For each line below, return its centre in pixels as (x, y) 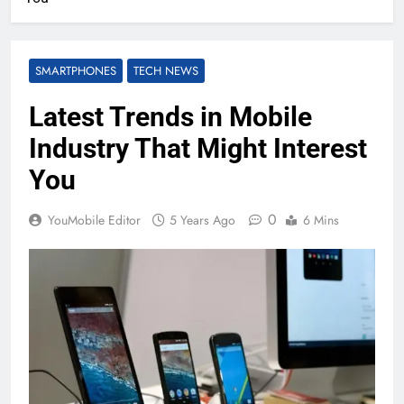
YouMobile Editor (94, 220)
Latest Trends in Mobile (170, 117)
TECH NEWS (166, 71)
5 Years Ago (202, 220)
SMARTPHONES (76, 71)
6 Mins (321, 220)
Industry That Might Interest (198, 149)
